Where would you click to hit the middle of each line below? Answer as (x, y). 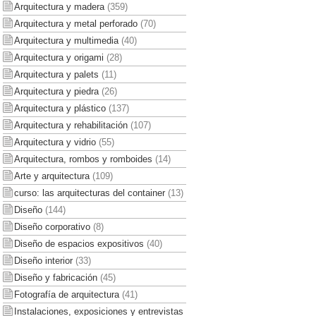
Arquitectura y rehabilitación (71, 125)
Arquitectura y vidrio (55, 142)
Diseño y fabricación (55, 277)
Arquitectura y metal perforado (75, 23)
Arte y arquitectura (51, 176)
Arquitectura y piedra (56, 91)
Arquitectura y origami (59, 57)
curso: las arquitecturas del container (89, 193)
